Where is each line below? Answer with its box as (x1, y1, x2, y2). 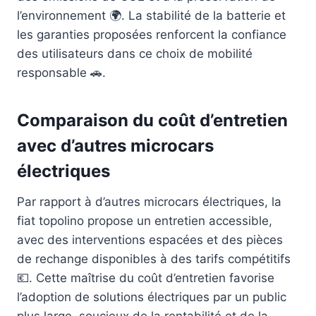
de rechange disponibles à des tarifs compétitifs (17, 252, 291, 267)
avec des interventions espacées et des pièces (17, 233, 283, 248)
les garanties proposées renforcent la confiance (17, 28, 286, 42)
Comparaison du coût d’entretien (17, 110, 288, 131)
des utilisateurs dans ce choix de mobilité (17, 47, 253, 61)
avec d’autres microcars (17, 135, 214, 157)
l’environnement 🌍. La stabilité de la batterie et (17, 8, 286, 23)
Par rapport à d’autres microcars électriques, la (17, 195, 281, 209)
